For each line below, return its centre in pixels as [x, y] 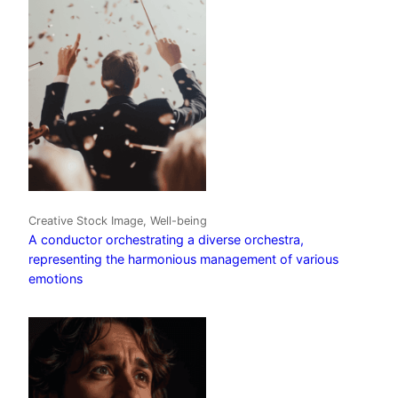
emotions [56, 279]
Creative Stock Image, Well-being [118, 221]
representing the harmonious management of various [183, 259]
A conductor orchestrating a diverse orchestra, [166, 240]
